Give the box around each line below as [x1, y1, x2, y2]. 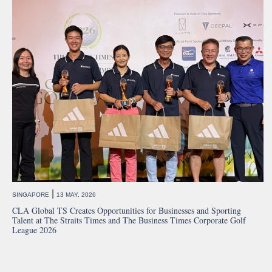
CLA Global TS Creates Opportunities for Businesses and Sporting [12, 205, 241, 217]
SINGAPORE [12, 191, 49, 199]
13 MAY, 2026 [56, 191, 96, 199]
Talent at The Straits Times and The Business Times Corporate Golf [12, 214, 246, 226]
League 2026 [12, 224, 56, 236]
